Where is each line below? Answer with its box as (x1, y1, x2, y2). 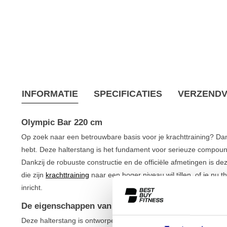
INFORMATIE (22, 88, 78, 99)
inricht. (21, 183, 43, 192)
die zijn (21, 170, 46, 179)
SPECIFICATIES (94, 88, 162, 99)
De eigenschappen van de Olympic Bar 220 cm (21, 201, 207, 211)
